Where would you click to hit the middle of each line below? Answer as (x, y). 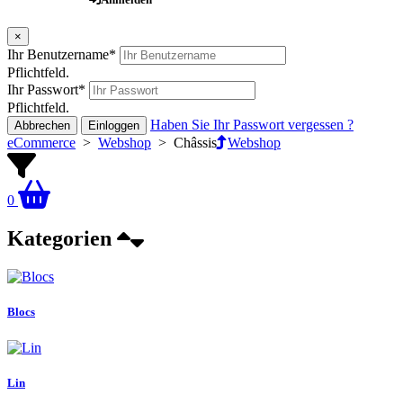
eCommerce (41, 143)
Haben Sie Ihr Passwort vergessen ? (252, 125)
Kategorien (62, 239)
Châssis (195, 143)
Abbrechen (42, 126)
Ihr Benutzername (58, 55)
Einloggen (114, 126)
